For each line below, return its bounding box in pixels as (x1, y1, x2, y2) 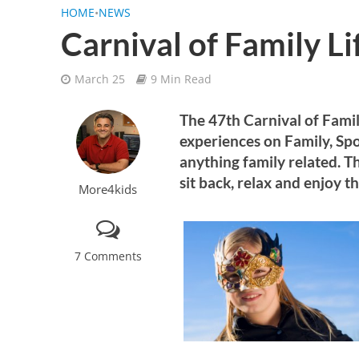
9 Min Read (150, 71, 212, 87)
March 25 (74, 71, 125, 87)
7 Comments (74, 248, 142, 264)
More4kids (79, 181, 138, 197)
